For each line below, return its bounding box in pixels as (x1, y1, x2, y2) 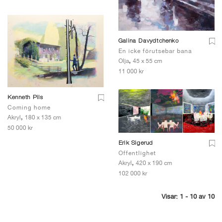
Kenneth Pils (7, 94, 44, 101)
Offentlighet (118, 149, 156, 157)
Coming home (7, 104, 51, 111)
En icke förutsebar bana (118, 47, 192, 55)
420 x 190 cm (136, 159, 172, 166)
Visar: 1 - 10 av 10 (162, 192, 215, 200)
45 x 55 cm (133, 57, 162, 64)
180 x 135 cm (25, 113, 61, 121)
